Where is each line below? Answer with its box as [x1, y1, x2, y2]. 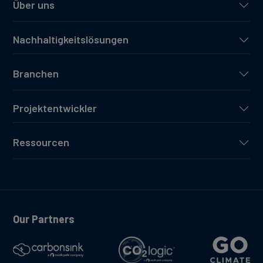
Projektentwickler [13, 102, 97, 115]
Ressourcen [13, 136, 69, 149]
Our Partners [13, 213, 75, 226]
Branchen [13, 67, 59, 80]
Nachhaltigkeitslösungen [13, 33, 129, 46]
